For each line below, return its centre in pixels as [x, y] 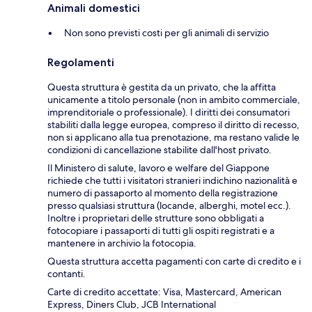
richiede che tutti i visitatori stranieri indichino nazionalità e [172, 181]
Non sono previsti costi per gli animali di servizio [166, 33]
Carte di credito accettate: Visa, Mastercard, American [164, 292]
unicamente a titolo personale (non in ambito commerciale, [174, 100]
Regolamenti [81, 63]
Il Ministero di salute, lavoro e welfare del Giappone [158, 168]
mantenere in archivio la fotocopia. [122, 243]
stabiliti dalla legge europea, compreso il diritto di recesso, [173, 125]
